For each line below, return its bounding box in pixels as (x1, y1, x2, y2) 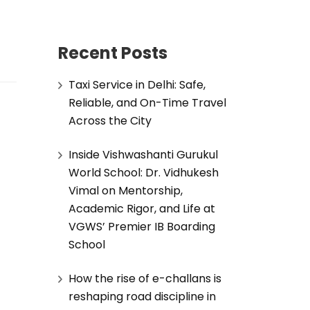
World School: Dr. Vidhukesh (68, 164, 219, 181)
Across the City (68, 112, 152, 129)
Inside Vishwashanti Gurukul (68, 146, 218, 163)
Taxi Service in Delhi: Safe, (68, 76, 206, 93)
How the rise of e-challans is (68, 270, 221, 286)
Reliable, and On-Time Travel (68, 94, 226, 111)
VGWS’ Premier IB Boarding (68, 218, 215, 235)
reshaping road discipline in (68, 288, 216, 304)
